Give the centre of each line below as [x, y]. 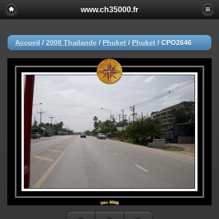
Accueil [28, 43]
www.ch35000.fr [109, 10]
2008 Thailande [71, 43]
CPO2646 [176, 43]
